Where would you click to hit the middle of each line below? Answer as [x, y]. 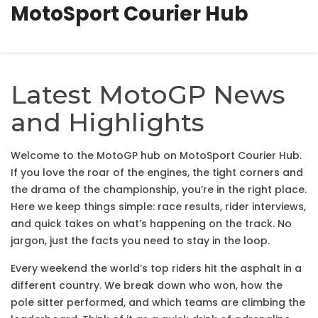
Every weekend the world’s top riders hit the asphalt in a [156, 268]
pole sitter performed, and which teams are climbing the [158, 302]
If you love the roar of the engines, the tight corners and [157, 172]
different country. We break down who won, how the [147, 285]
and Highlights [108, 122]
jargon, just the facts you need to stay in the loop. [140, 241]
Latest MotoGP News [148, 94]
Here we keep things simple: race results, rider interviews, [158, 207]
